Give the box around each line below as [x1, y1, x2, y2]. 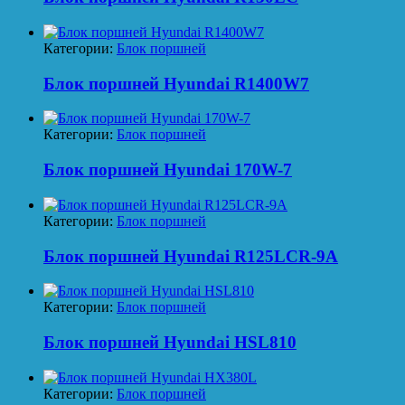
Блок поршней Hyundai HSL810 [43, 333, 297, 353]
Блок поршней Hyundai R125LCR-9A [43, 246, 338, 266]
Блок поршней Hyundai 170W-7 [43, 160, 292, 180]
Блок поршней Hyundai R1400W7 [43, 73, 309, 93]
